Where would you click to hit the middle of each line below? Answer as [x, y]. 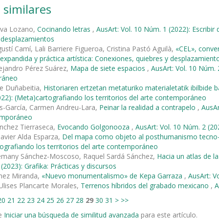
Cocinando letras [65, 29]
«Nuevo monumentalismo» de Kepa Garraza [113, 176]
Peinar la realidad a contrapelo [148, 108]
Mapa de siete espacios [109, 68]
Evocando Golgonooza [94, 127]
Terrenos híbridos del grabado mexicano [146, 186]
